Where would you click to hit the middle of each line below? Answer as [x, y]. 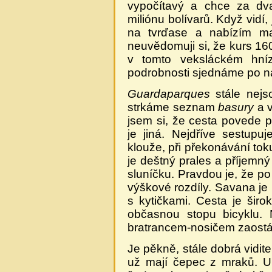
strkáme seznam [173, 107]
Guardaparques [169, 93]
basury [236, 107]
